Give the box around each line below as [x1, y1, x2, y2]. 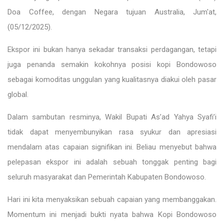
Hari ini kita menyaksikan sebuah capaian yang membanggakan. [7, 195, 216, 204]
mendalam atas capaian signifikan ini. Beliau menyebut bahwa [7, 142, 216, 152]
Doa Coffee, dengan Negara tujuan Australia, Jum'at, [7, 7, 216, 17]
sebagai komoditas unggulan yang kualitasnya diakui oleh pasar [7, 75, 216, 84]
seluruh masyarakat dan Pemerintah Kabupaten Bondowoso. [7, 172, 206, 182]
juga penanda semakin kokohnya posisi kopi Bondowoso [7, 60, 216, 69]
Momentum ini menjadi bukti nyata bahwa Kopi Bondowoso [7, 210, 216, 219]
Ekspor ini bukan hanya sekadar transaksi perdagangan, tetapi [7, 45, 216, 54]
